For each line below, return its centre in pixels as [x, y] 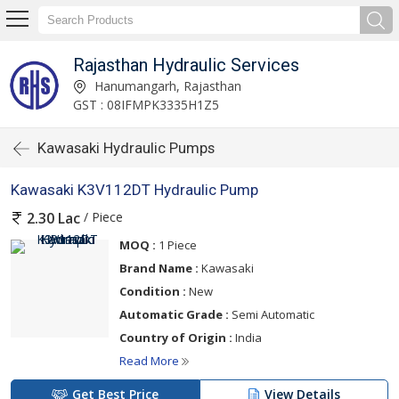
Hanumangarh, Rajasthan [166, 85]
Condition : [153, 292]
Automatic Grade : [174, 315]
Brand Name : [159, 269]
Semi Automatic [272, 315]
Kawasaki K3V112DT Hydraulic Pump [134, 190]
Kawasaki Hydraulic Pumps [126, 148]
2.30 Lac [53, 219]
